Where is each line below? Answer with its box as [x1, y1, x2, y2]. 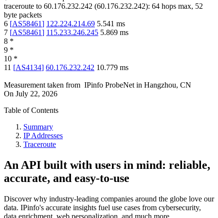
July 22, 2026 [16, 90, 57, 98]
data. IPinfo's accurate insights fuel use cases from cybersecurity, [4, 203, 201, 212]
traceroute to [4, 2, 42, 11]
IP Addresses [23, 131, 63, 140]
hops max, [160, 2, 195, 11]
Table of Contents [4, 106, 58, 115]
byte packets [4, 11, 42, 19]
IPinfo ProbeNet [84, 81, 136, 90]
